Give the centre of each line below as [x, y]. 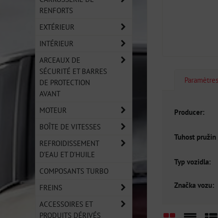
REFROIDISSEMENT [69, 143]
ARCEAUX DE [60, 60]
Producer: [189, 112]
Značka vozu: [194, 185]
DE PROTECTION [65, 82]
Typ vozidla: [192, 161]
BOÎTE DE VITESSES [70, 127]
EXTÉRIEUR [57, 27]
